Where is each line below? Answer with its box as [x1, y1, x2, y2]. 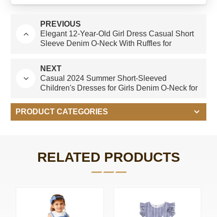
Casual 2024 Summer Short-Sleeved [40, 74, 167, 82]
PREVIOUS [40, 19, 81, 28]
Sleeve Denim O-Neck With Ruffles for [40, 39, 172, 47]
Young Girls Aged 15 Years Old [40, 93, 147, 102]
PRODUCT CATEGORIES [15, 107, 108, 116]
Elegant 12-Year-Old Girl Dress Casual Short [40, 29, 194, 38]
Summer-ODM [40, 48, 90, 57]
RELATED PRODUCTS [37, 149, 180, 165]
